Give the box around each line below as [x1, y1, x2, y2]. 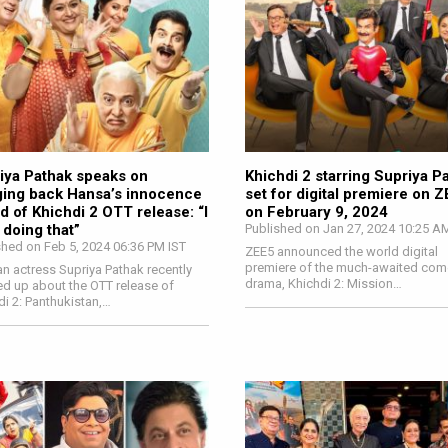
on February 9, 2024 [245, 202, 389, 221]
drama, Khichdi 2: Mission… [245, 275, 403, 291]
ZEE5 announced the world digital [245, 243, 439, 259]
